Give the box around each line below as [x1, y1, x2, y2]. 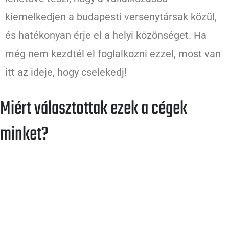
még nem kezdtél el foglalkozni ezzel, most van [5, 48, 221, 60]
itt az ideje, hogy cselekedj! [5, 66, 127, 79]
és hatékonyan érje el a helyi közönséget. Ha [5, 29, 207, 42]
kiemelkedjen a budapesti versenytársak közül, [5, 11, 217, 24]
